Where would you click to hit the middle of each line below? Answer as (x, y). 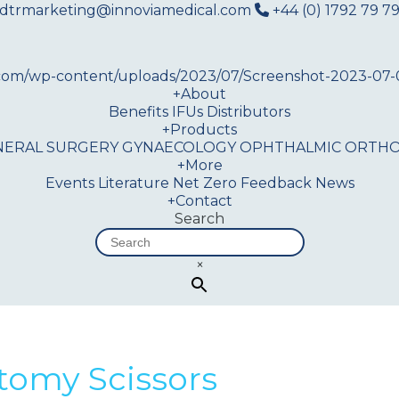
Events (69, 183)
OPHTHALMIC (290, 147)
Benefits (138, 112)
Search (199, 219)
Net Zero (204, 183)
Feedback (276, 183)
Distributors (248, 112)
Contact (204, 201)
